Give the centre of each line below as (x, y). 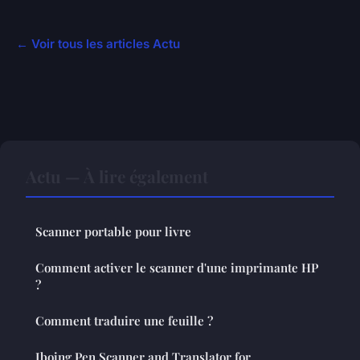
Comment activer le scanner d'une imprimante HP (177, 267)
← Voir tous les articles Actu (98, 43)
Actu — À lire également (117, 176)
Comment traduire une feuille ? (124, 320)
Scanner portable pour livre (113, 231)
